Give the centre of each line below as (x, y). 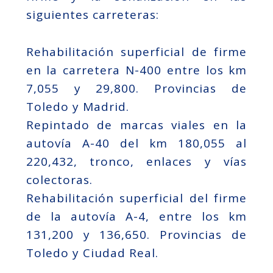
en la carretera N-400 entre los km (136, 70)
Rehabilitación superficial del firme (136, 198)
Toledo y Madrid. (77, 106)
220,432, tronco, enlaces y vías (136, 161)
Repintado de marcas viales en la (136, 125)
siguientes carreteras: (92, 15)
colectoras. (59, 179)
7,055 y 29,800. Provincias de (136, 88)
